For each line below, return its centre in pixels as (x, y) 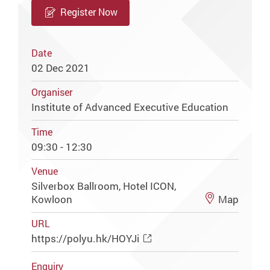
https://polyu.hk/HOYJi (86, 239)
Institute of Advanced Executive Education (130, 107)
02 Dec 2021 (61, 67)
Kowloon (53, 199)
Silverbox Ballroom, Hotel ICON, (104, 186)
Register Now (89, 12)
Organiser (52, 93)
